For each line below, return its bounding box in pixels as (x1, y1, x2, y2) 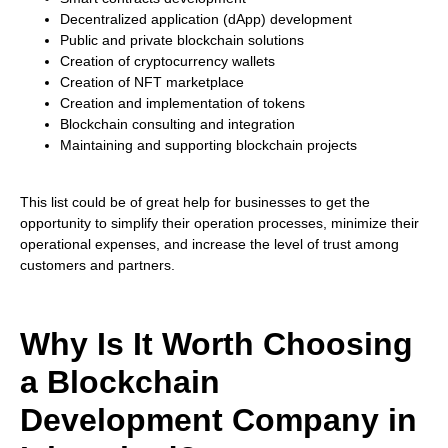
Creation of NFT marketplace (60, 74, 244, 91)
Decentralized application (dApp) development (60, 11, 352, 28)
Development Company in (20, 402, 417, 439)
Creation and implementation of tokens (60, 95, 305, 112)
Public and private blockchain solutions (60, 32, 304, 49)
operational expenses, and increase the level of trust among (20, 235, 399, 252)
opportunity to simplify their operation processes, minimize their (20, 214, 419, 231)
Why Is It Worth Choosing (20, 326, 413, 363)
